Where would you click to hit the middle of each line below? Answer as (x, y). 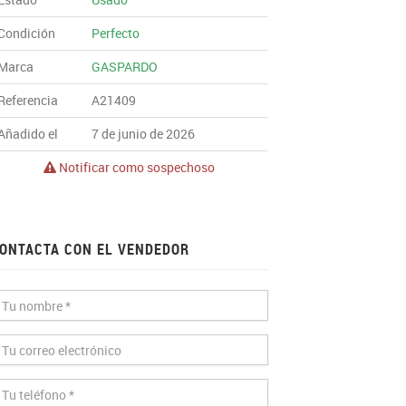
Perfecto (116, 33)
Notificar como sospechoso (136, 167)
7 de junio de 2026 (144, 134)
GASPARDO (125, 67)
